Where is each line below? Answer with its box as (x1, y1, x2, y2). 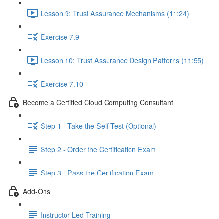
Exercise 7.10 (41, 78, 83, 88)
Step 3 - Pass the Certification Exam (41, 167, 153, 177)
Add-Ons (23, 186, 50, 196)
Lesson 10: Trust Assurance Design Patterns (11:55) (41, 55, 204, 65)
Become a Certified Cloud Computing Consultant (23, 97, 173, 107)
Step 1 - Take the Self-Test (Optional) (41, 120, 156, 131)
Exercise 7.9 (41, 31, 79, 42)
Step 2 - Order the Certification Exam (41, 144, 156, 154)
